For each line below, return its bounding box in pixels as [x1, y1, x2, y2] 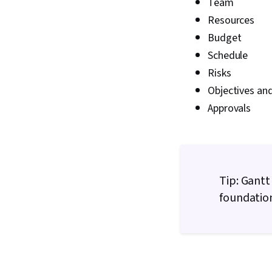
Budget [208, 30, 242, 46]
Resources [208, 13, 255, 28]
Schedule [208, 48, 248, 63]
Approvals [208, 101, 253, 116]
